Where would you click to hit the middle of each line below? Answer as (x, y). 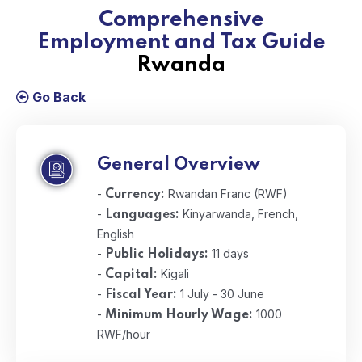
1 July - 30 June (221, 294)
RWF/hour (124, 334)
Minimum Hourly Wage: (179, 315)
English (116, 234)
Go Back (57, 97)
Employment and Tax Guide (181, 42)
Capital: (131, 275)
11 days (229, 253)
